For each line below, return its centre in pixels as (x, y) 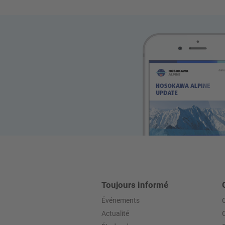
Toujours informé (135, 185)
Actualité (115, 213)
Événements (121, 200)
